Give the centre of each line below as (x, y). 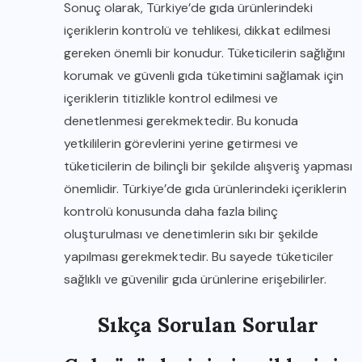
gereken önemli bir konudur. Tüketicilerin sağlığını (204, 53)
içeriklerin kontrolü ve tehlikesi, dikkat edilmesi (197, 30)
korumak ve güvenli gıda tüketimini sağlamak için (204, 76)
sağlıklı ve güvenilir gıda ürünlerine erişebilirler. (195, 279)
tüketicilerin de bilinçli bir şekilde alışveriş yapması (208, 166)
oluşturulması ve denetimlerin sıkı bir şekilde (191, 234)
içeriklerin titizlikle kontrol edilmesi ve (171, 98)
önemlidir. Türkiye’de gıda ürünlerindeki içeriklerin (205, 189)
